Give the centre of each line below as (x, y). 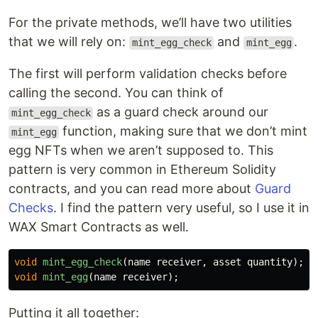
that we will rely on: (69, 42)
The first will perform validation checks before (148, 74)
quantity (270, 262)
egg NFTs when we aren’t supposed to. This (141, 150)
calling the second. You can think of (116, 93)
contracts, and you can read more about (132, 189)
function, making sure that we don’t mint (183, 131)
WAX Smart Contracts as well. (99, 227)
